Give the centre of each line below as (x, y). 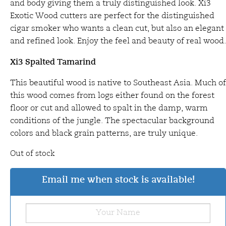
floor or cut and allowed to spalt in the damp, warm (109, 108)
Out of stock (33, 154)
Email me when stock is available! (118, 179)
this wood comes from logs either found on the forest (112, 96)
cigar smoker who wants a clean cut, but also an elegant (117, 29)
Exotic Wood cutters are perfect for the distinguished (112, 16)
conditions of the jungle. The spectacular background (112, 121)
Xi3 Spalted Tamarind (53, 62)
